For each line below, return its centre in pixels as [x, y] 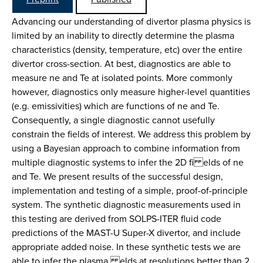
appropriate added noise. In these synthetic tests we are [126, 247]
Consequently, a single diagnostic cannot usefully [113, 120]
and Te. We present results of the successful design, [117, 176]
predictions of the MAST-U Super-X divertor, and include [126, 232]
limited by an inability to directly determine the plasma [123, 35]
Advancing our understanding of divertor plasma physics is [131, 21]
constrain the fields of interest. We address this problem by [131, 134]
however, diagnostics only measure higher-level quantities [131, 92]
